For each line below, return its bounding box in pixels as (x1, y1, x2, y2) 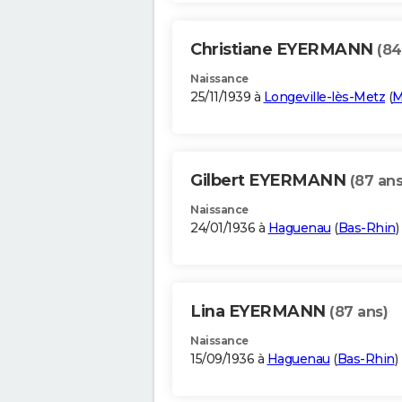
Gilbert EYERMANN (190, 170, 350, 191)
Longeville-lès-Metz (263, 89, 385, 106)
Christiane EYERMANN (190, 39, 377, 60)
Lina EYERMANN (190, 301, 329, 322)
